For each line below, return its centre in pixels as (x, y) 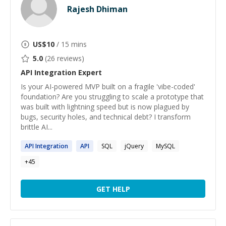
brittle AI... (37, 127)
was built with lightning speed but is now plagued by (105, 107)
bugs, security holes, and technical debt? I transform (106, 117)
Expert (89, 72)
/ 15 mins (71, 44)
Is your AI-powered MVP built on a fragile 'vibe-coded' (108, 87)
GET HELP (113, 189)
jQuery (134, 146)
